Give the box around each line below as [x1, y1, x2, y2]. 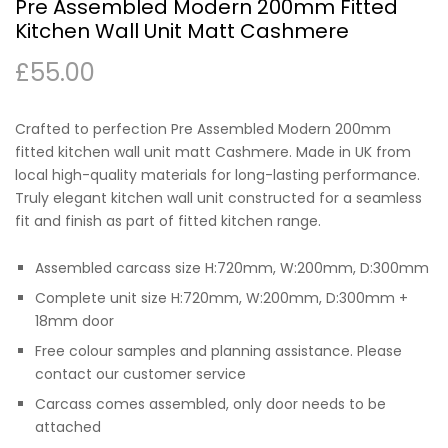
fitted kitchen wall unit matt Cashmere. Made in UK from [15, 141, 411, 162]
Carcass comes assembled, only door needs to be [35, 393, 386, 414]
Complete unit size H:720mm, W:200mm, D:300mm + [35, 287, 408, 308]
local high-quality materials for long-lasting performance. [15, 164, 420, 185]
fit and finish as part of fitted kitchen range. [15, 210, 321, 231]
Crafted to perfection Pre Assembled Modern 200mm [15, 118, 391, 139]
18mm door [35, 310, 114, 331]
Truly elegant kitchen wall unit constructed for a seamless [15, 187, 422, 208]
